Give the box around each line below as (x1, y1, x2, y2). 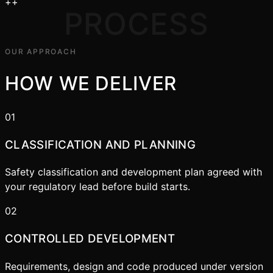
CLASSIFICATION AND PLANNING (5, 137, 196, 152)
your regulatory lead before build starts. (5, 180, 190, 193)
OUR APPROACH (5, 46, 77, 56)
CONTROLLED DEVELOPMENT (5, 232, 175, 246)
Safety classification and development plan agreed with (5, 166, 262, 179)
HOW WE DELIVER (5, 71, 177, 95)
